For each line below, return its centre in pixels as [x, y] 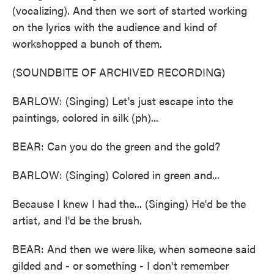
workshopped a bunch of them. [87, 43]
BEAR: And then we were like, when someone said [134, 249]
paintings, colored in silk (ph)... [85, 117]
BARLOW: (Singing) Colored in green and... [116, 175]
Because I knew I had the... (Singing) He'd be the [129, 203]
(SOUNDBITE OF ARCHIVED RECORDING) [119, 72]
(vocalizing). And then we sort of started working [130, 10]
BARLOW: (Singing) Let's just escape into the [123, 101]
